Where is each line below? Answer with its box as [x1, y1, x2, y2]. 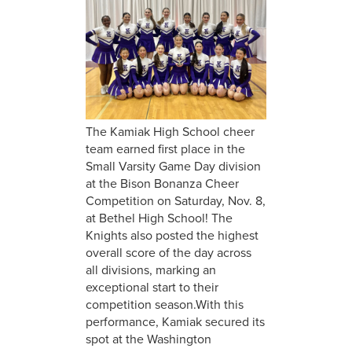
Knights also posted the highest [85, 225, 258, 244]
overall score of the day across [85, 243, 251, 262]
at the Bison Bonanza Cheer [85, 174, 239, 192]
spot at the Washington [85, 329, 211, 348]
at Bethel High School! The [85, 208, 233, 227]
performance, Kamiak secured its [85, 312, 265, 331]
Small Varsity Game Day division [85, 156, 261, 175]
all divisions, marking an [85, 260, 216, 279]
